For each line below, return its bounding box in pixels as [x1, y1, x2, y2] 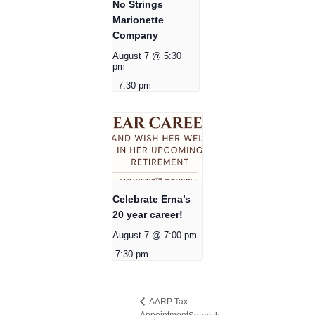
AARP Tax [148, 296, 188, 307]
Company [112, 29, 158, 41]
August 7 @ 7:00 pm [112, 230, 197, 240]
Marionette [112, 13, 164, 25]
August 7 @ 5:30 [112, 51, 181, 61]
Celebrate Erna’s [112, 193, 191, 205]
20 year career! [112, 208, 183, 220]
